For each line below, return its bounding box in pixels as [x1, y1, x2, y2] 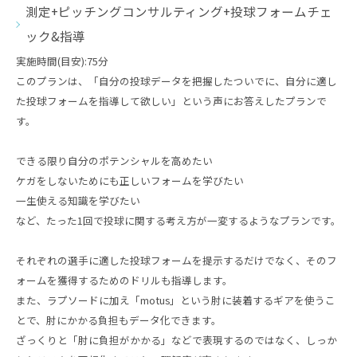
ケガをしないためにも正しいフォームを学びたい [16, 173, 244, 188]
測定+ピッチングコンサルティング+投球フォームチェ [25, 2, 332, 20]
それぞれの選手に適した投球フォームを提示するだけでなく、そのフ [16, 253, 337, 268]
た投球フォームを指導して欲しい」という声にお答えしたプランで [16, 93, 327, 108]
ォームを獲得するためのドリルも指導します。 [16, 273, 233, 288]
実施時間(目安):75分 [16, 53, 108, 69]
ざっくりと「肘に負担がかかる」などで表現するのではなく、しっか [16, 332, 337, 347]
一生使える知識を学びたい [16, 193, 140, 208]
